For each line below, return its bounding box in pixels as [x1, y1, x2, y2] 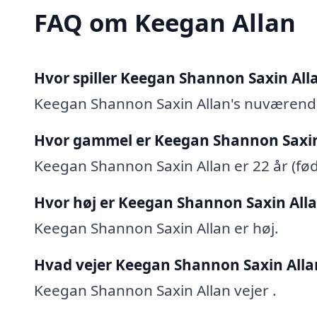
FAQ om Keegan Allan [34, 5, 296, 39]
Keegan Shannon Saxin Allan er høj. [34, 217, 279, 238]
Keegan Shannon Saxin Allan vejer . [34, 279, 277, 300]
